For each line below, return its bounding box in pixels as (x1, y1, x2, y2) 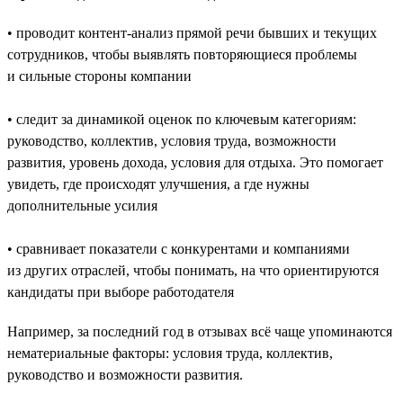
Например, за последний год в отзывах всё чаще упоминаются (7, 323, 392, 339)
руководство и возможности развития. (7, 366, 243, 382)
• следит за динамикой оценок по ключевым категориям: (7, 111, 356, 127)
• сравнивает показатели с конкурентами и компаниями (7, 240, 350, 256)
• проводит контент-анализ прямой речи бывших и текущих (7, 24, 377, 40)
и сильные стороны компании (7, 67, 192, 84)
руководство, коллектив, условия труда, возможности (7, 132, 336, 148)
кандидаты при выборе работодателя (7, 283, 234, 300)
